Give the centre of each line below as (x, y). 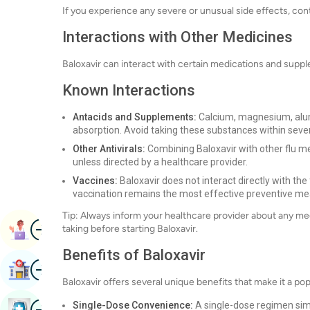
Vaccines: (95, 181)
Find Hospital (64, 270)
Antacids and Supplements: (135, 117)
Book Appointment (79, 229)
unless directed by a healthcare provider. (160, 162)
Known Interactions (129, 90)
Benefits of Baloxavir (134, 255)
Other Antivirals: (109, 149)
